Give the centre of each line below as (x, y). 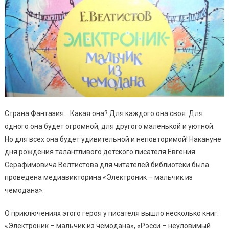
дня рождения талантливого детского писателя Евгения (100, 152)
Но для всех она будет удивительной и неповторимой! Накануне (113, 139)
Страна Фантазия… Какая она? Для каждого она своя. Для (104, 113)
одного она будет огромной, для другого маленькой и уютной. (109, 126)
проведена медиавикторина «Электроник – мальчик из (98, 177)
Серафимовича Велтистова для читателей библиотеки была (107, 164)
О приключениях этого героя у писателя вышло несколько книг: (111, 213)
